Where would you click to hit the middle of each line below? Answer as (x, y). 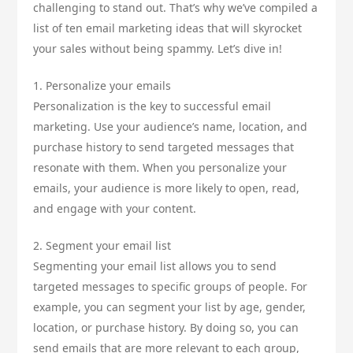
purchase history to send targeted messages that (164, 147)
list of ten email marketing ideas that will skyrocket (168, 28)
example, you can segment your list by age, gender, (170, 307)
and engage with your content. (115, 209)
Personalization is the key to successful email (152, 106)
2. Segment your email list (102, 246)
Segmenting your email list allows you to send (155, 266)
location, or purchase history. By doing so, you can (166, 328)
